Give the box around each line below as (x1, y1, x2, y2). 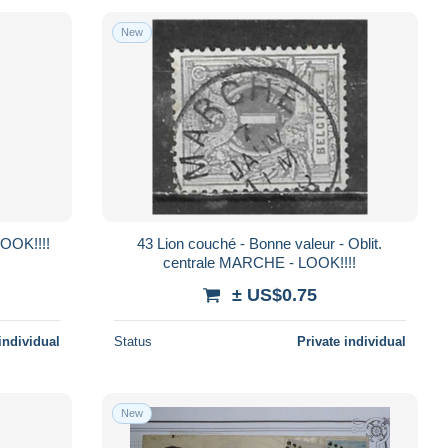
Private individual (296, 333, 406, 349)
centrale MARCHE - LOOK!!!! (163, 253, 357, 271)
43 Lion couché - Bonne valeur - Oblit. (137, 234, 158, 252)
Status (113, 333, 152, 349)
